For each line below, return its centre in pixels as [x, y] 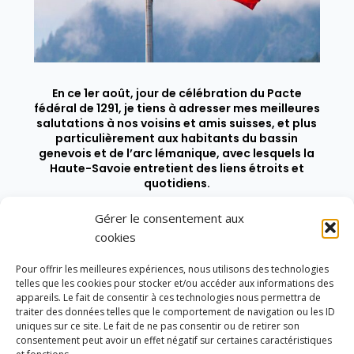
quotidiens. [177, 183]
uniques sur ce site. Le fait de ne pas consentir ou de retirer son [158, 326]
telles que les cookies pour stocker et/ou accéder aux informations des [175, 283]
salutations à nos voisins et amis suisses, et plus [177, 123]
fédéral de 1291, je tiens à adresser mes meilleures [177, 108]
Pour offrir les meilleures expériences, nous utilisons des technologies [172, 269]
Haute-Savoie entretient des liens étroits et [177, 168]
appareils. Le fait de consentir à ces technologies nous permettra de [168, 298]
